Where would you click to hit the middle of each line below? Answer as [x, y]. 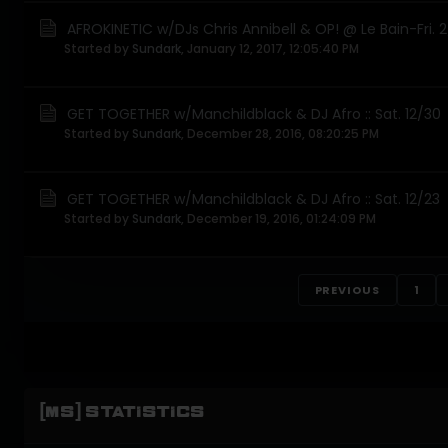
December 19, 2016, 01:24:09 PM [281, 218]
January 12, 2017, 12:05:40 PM [273, 48]
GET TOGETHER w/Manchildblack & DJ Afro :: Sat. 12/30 [254, 114]
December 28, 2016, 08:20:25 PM [283, 133]
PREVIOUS [347, 290]
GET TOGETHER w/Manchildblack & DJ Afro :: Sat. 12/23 [253, 199]
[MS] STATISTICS [123, 412]
